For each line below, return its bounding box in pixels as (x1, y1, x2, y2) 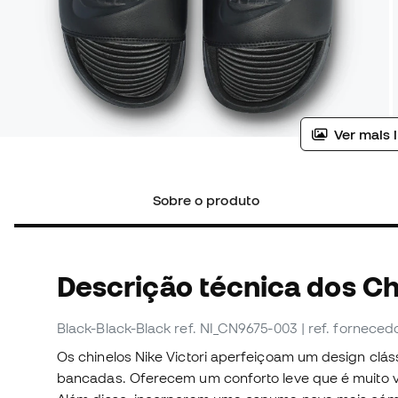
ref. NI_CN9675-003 (174, 320, 298, 337)
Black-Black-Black (57, 320, 171, 337)
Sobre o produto (152, 192, 259, 209)
